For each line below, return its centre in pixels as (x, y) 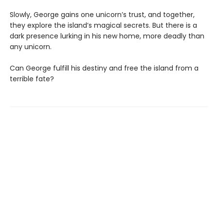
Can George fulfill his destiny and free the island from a (104, 68)
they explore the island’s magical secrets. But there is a (103, 25)
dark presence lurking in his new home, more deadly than (107, 36)
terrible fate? (32, 79)
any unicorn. (31, 47)
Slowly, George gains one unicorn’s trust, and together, (102, 15)
